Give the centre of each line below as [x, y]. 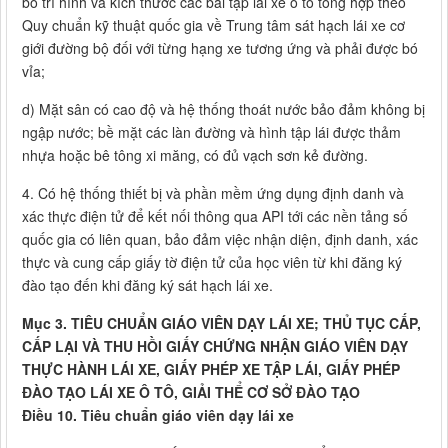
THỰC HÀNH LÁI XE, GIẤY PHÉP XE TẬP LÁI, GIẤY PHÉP [211, 369]
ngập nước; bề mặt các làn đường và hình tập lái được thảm [211, 132]
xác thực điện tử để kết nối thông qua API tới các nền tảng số [215, 216]
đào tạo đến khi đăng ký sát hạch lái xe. [147, 285]
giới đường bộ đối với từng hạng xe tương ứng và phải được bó [220, 48]
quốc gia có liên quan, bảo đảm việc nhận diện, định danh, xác [220, 239]
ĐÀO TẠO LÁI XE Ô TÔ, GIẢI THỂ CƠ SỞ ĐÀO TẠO [191, 392]
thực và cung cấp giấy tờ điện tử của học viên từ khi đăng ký [212, 262]
